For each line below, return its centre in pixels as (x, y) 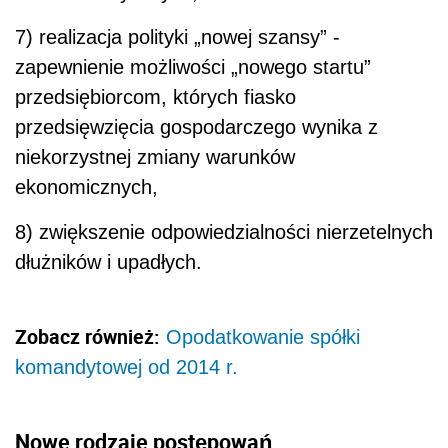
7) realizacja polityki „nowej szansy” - (177, 37)
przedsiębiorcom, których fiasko (155, 97)
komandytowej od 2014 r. (126, 367)
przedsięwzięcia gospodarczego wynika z (196, 127)
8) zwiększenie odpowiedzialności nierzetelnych (224, 232)
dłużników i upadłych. (111, 262)
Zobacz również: (87, 337)
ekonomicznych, (86, 187)
